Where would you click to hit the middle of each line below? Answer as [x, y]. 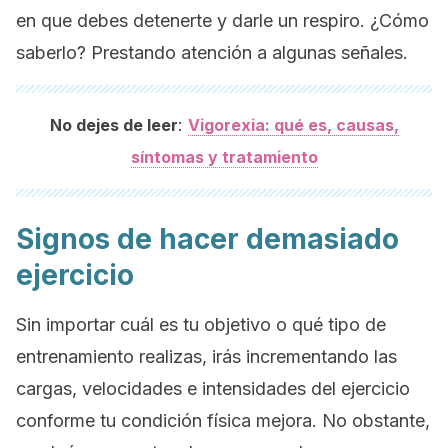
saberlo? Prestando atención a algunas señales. [212, 52]
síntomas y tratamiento [224, 157]
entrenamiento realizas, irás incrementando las [206, 356]
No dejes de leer [113, 125]
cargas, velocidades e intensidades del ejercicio [213, 388]
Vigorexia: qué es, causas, [293, 125]
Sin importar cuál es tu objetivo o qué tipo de [201, 324]
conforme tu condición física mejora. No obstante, [223, 420]
